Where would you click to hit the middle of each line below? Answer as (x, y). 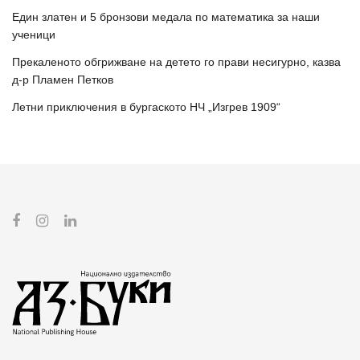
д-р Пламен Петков (63, 79)
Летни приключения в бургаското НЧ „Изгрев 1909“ (146, 106)
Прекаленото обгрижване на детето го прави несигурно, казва (176, 61)
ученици (34, 34)
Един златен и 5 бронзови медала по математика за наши (166, 16)
